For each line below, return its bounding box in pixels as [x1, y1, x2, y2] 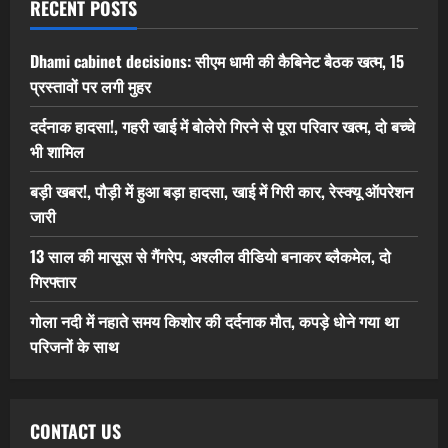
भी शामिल [30, 139, 84, 164]
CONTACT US [30, 418, 121, 445]
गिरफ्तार [30, 269, 76, 294]
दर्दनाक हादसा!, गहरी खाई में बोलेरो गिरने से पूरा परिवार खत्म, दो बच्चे [30, 114, 415, 139]
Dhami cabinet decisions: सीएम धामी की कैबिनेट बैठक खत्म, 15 [30, 49, 404, 74]
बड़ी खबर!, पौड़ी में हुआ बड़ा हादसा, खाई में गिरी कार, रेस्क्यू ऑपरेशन [30, 179, 413, 204]
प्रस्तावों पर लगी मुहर [30, 74, 151, 99]
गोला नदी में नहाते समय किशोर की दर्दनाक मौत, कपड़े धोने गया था [30, 309, 399, 334]
